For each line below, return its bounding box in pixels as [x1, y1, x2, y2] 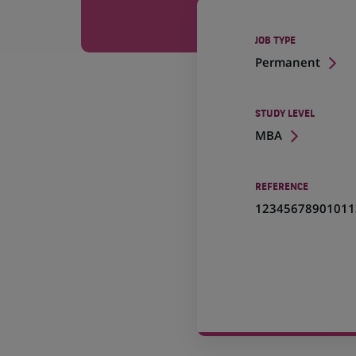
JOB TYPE [255, 37, 296, 46]
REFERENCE [255, 183, 309, 192]
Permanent [255, 54, 321, 70]
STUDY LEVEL [255, 110, 315, 119]
